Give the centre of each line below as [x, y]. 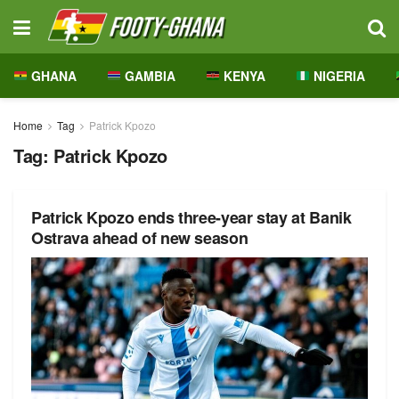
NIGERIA [337, 76]
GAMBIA [148, 76]
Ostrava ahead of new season [140, 238]
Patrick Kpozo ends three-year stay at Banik [191, 217]
